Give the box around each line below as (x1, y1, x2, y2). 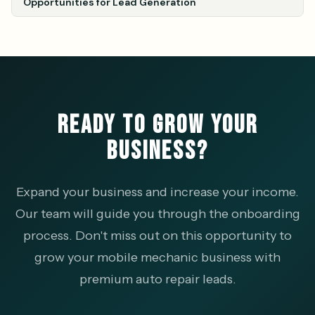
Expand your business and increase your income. (16, 184, 299, 200)
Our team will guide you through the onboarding (15, 205, 300, 221)
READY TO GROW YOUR (57, 110, 258, 141)
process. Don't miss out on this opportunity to (23, 227, 292, 243)
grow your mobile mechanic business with (34, 249, 281, 265)
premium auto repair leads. (79, 271, 236, 287)
